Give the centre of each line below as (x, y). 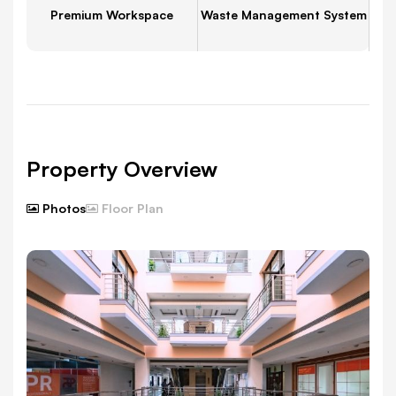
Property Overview (122, 168)
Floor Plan (133, 208)
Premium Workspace (112, 14)
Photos (64, 208)
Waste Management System (283, 14)
